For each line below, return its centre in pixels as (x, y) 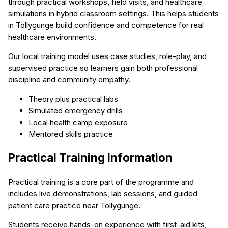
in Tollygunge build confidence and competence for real (106, 25)
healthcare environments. (52, 37)
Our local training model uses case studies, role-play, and (107, 56)
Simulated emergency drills (76, 110)
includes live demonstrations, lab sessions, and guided (103, 193)
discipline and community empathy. (69, 79)
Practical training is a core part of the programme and (101, 182)
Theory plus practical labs (73, 99)
